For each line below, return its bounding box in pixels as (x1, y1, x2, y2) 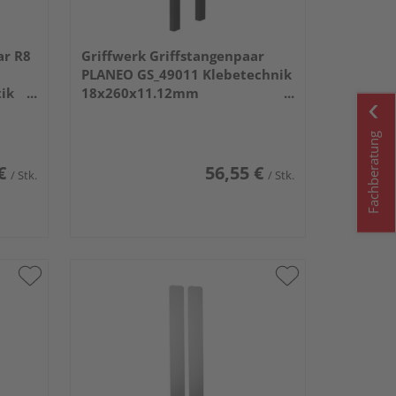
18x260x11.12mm (80, 83, 199, 102)
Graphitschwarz (80, 102, 187, 120)
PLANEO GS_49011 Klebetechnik (80, 65, 292, 83)
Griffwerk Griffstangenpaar (80, 46, 264, 65)
